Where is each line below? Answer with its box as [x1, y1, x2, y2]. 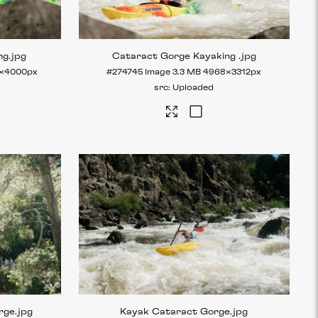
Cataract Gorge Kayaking [111, 52, 238, 61]
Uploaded [172, 84, 214, 92]
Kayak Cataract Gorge [120, 307, 231, 317]
